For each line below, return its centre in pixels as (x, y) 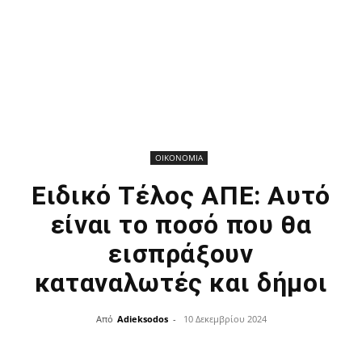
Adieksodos (142, 319)
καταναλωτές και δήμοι (181, 283)
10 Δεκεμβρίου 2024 (225, 319)
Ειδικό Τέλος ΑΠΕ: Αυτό (181, 196)
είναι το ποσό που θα (181, 225)
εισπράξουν (181, 254)
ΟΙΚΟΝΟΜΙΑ (179, 158)
